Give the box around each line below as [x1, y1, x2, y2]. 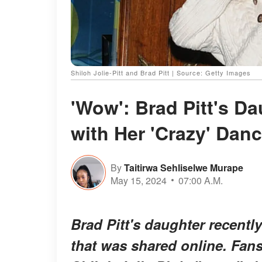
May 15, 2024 [111, 173, 167, 187]
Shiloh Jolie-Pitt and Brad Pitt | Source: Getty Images [71, 68, 251, 78]
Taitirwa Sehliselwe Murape [124, 160, 243, 174]
